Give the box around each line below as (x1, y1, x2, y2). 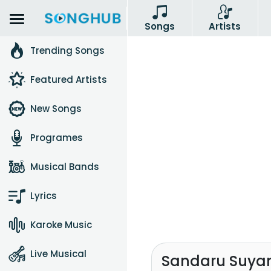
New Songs (30, 102, 82, 115)
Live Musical (30, 247, 87, 260)
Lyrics (30, 189, 57, 202)
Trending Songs (30, 44, 105, 57)
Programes (30, 131, 83, 144)
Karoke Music (30, 218, 92, 231)
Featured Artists (30, 73, 107, 86)
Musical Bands (30, 160, 99, 173)
